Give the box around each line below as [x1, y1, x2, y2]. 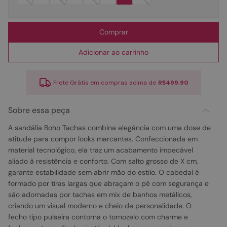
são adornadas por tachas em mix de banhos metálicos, [8, 190, 192, 199]
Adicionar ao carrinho [79, 47, 148, 57]
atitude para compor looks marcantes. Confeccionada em [8, 134, 198, 143]
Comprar [99, 27, 128, 36]
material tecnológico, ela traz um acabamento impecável [8, 145, 193, 155]
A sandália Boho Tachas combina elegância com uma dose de [8, 123, 211, 132]
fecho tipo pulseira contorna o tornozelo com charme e [8, 212, 188, 221]
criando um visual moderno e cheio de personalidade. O [8, 201, 192, 210]
